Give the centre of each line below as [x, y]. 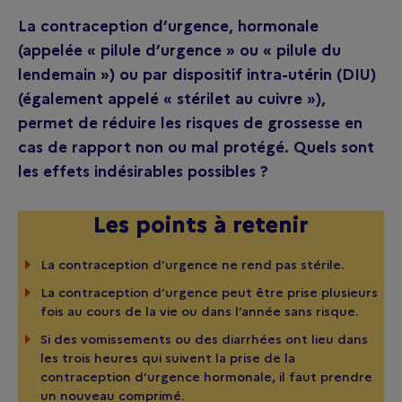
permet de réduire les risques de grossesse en [190, 123]
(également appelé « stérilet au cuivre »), [172, 99]
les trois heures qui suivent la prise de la [168, 358]
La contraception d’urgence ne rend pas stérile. [192, 265]
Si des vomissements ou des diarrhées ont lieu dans [204, 339]
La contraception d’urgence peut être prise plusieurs [209, 293]
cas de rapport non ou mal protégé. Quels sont [196, 147]
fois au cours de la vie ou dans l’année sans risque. [199, 311]
